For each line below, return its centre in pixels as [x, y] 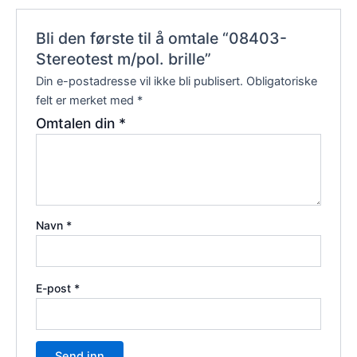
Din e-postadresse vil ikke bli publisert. [140, 82]
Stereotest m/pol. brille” [124, 59]
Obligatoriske [282, 82]
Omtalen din [78, 124]
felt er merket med [87, 101]
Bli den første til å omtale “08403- [162, 39]
